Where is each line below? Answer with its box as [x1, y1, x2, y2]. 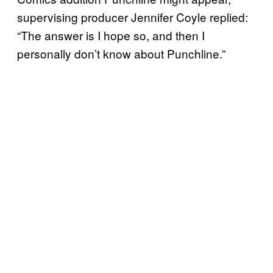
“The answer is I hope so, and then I [17, 27, 205, 44]
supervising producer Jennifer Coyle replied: [17, 9, 248, 26]
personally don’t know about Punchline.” [17, 45, 225, 62]
